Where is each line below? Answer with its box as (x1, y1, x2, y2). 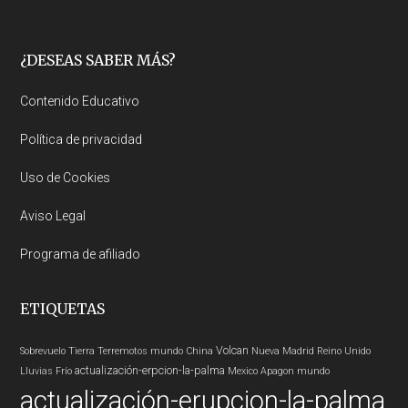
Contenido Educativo (20, 94, 140, 108)
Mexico (228, 365, 259, 377)
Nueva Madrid (251, 345, 315, 357)
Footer (19, 50, 104, 85)
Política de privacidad (20, 132, 143, 147)
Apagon (260, 365, 295, 377)
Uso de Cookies (20, 170, 111, 185)
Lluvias (20, 365, 54, 377)
